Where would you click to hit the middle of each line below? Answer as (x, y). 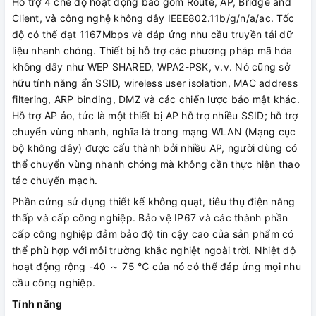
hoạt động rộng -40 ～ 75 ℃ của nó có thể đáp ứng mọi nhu (157, 267)
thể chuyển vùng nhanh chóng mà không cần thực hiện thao (156, 164)
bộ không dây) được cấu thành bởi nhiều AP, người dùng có (154, 148)
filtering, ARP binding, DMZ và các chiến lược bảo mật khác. (156, 99)
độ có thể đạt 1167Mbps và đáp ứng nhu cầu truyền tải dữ (152, 35)
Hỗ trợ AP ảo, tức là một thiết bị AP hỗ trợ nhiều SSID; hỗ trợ (155, 116)
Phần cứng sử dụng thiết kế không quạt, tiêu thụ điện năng (154, 202)
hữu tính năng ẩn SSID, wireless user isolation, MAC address (155, 83)
